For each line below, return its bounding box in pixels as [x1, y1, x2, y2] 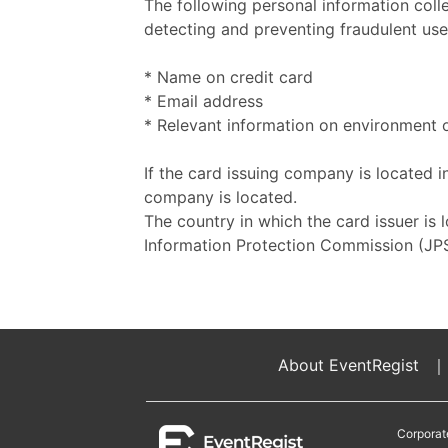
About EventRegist [278, 355, 419, 375]
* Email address [144, 91, 263, 111]
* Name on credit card [144, 67, 313, 87]
